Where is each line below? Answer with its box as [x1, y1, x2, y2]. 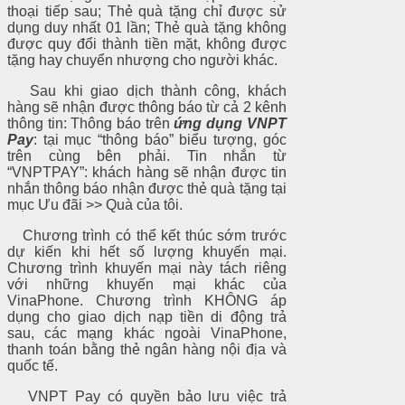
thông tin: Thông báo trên [7, 115, 174, 131]
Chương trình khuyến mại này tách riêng [7, 259, 287, 276]
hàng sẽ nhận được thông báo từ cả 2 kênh [7, 99, 287, 115]
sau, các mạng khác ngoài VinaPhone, [7, 325, 287, 341]
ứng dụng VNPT [174, 115, 287, 131]
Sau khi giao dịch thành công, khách [7, 82, 287, 99]
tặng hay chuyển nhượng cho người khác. [7, 52, 278, 68]
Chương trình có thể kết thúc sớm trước [7, 227, 287, 243]
